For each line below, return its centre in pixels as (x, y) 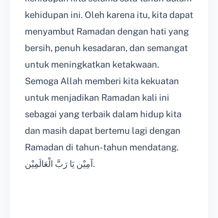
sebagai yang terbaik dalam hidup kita (103, 114)
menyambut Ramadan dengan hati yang (107, 31)
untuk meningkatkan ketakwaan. (92, 64)
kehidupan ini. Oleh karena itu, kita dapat (109, 15)
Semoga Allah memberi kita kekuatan (102, 81)
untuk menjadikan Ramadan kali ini (97, 97)
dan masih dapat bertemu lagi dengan (103, 130)
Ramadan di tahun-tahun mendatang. (102, 147)
